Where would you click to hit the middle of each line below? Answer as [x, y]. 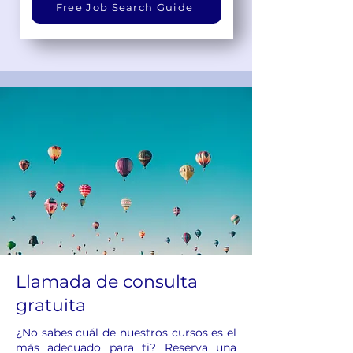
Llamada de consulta [107, 281]
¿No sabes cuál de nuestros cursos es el [126, 332]
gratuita [51, 305]
